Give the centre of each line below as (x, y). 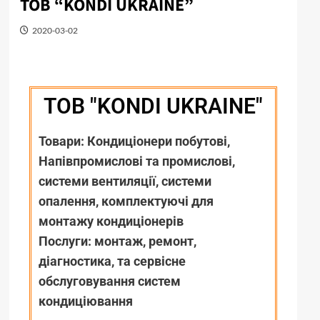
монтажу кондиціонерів (111, 221)
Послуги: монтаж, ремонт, (117, 241)
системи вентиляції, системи (125, 181)
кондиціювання (85, 301)
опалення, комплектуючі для (126, 201)
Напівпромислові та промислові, (136, 161)
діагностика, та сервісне (112, 261)
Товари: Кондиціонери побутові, (134, 141)
